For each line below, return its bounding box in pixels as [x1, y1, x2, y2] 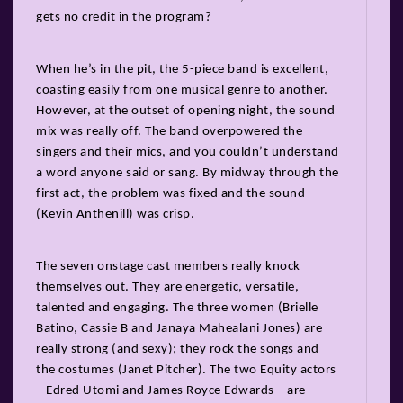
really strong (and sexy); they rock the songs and [36, 342, 319, 356]
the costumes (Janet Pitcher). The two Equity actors [36, 363, 336, 377]
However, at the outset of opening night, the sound [36, 103, 335, 118]
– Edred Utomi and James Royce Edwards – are [36, 383, 306, 398]
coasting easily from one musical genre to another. [36, 83, 327, 97]
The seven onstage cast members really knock [36, 259, 300, 273]
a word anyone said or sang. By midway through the [36, 166, 339, 180]
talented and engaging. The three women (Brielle [36, 300, 318, 315]
